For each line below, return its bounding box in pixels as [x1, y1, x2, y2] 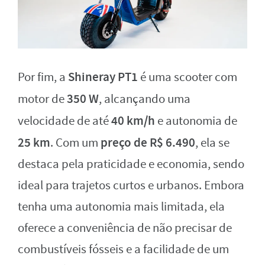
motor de [18, 91, 67, 108]
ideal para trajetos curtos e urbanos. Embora [18, 177, 244, 194]
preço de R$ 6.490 [101, 134, 195, 151]
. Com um [50, 135, 101, 151]
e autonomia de [155, 113, 237, 130]
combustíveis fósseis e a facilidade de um [18, 241, 229, 258]
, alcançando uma [99, 91, 190, 108]
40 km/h [111, 112, 155, 130]
